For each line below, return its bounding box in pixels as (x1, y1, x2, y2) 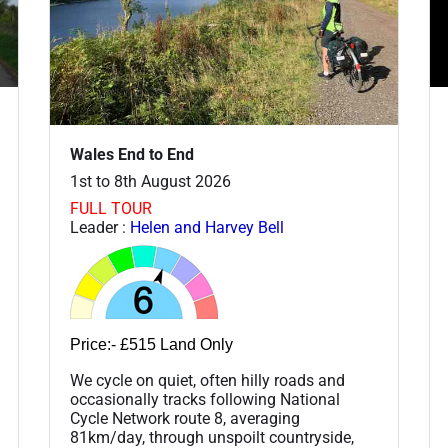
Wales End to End (70, 145, 194, 165)
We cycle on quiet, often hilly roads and (70, 371, 345, 391)
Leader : (70, 218, 130, 238)
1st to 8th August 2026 (70, 172, 231, 192)
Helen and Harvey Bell (130, 218, 284, 238)
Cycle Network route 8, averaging (70, 409, 300, 429)
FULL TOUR (70, 199, 152, 219)
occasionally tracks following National (70, 390, 340, 410)
